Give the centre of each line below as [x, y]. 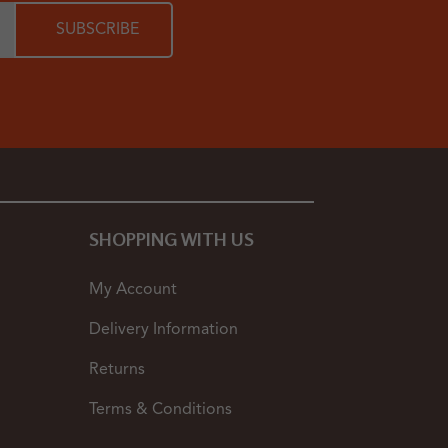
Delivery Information [164, 330]
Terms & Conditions [161, 410]
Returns [117, 370]
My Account [133, 290]
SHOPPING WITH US [172, 239]
